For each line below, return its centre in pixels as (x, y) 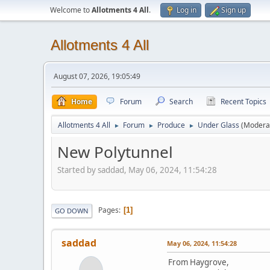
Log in (187, 10)
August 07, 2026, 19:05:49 (97, 76)
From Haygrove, (199, 262)
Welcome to (71, 10)
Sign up (234, 10)
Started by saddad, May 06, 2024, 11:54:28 (137, 170)
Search (181, 102)
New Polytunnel (115, 152)
